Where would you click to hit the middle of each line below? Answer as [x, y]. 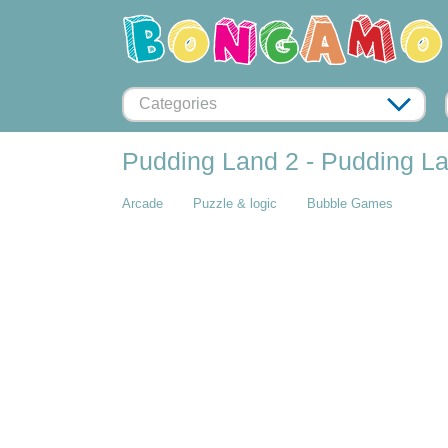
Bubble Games [350, 203]
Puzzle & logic [235, 203]
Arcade [142, 203]
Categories [178, 103]
